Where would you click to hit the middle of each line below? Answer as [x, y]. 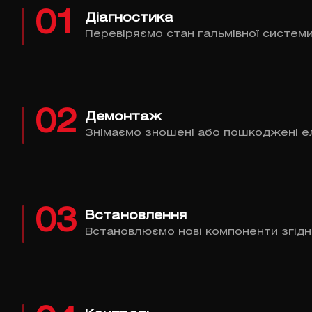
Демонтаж [123, 117]
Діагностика [129, 18]
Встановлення [136, 216]
